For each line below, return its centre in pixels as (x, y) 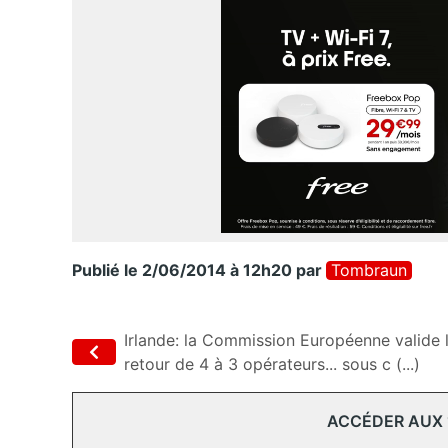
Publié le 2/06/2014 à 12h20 (182, 270)
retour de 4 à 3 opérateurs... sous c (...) (272, 364)
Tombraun (369, 270)
